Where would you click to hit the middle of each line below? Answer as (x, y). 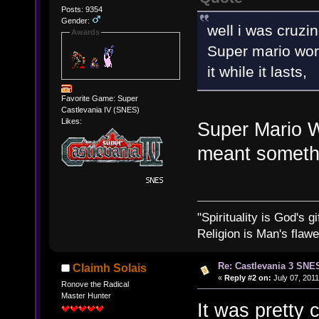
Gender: (76, 21)
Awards (85, 32)
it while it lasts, (257, 72)
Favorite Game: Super (99, 98)
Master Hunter (86, 295)
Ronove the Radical (95, 284)
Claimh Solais (110, 268)
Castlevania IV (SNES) (100, 109)
